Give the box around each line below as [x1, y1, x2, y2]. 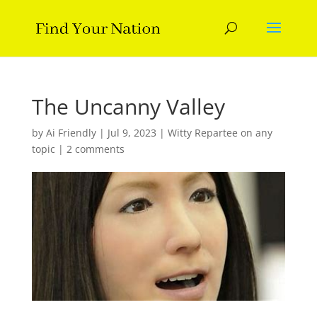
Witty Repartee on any [167, 126, 272, 139]
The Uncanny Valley [31, 92, 225, 121]
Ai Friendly [45, 126, 96, 139]
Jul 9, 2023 [107, 126, 156, 139]
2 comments [66, 142, 125, 156]
